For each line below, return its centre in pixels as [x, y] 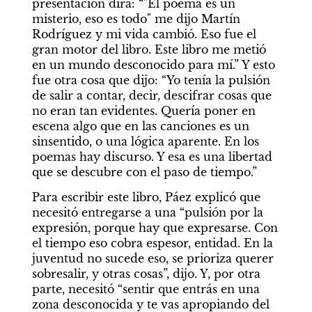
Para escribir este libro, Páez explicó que [146, 197]
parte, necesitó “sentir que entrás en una [146, 289]
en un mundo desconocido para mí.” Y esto [153, 65]
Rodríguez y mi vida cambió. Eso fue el [144, 34]
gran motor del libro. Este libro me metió [149, 50]
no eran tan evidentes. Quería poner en [143, 111]
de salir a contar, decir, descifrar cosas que [151, 96]
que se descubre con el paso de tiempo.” [144, 172]
